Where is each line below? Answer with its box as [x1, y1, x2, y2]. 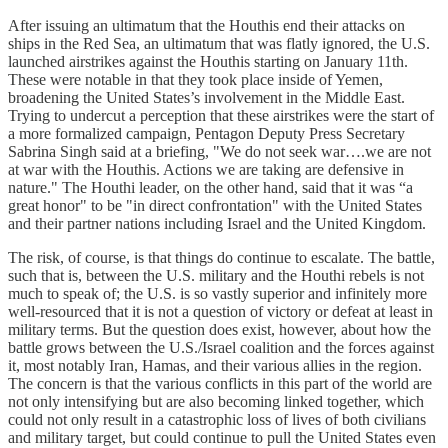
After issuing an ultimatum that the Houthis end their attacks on [8, 16, 405, 34]
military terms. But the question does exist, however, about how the [8, 320, 431, 338]
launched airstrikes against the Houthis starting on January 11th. [8, 52, 408, 70]
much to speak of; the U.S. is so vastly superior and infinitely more [8, 284, 427, 302]
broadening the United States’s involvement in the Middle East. [8, 88, 405, 106]
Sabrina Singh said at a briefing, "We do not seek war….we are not [8, 142, 431, 160]
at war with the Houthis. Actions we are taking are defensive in [8, 160, 404, 178]
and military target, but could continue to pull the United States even [8, 428, 436, 446]
